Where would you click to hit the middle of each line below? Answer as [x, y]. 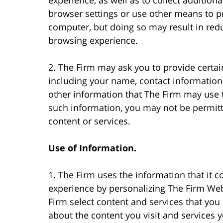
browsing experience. [93, 40]
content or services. [89, 121]
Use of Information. [92, 148]
